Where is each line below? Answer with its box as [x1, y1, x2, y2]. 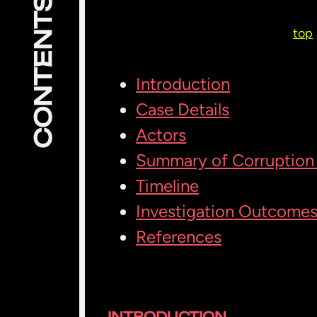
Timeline [136, 175, 199, 196]
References [136, 226, 221, 247]
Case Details [136, 99, 229, 120]
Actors [136, 125, 186, 145]
